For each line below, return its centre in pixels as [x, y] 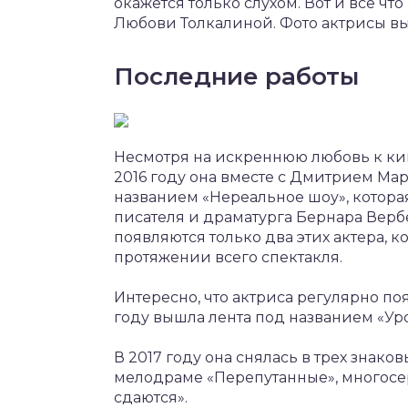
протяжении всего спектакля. [228, 257]
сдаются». [151, 397]
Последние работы [236, 76]
